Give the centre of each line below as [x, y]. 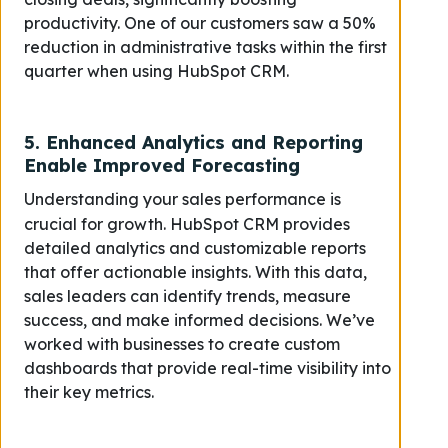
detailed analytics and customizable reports [195, 248]
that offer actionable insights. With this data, [195, 272]
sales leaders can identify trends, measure [187, 296]
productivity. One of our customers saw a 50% [200, 23]
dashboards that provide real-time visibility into [207, 368]
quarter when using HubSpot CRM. [156, 71]
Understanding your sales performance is [182, 199]
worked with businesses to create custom [182, 344]
